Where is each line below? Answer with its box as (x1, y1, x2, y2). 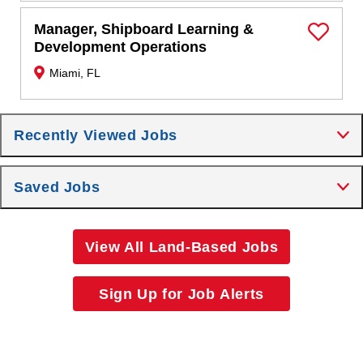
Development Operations (34, 39, 207, 56)
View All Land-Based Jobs (84, 238, 279, 255)
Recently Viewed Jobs (14, 127, 177, 144)
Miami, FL (49, 66, 101, 80)
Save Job (311, 36, 360, 50)
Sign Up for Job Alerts (98, 285, 265, 302)
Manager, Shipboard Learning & (34, 21, 254, 38)
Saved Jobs (14, 179, 100, 196)
